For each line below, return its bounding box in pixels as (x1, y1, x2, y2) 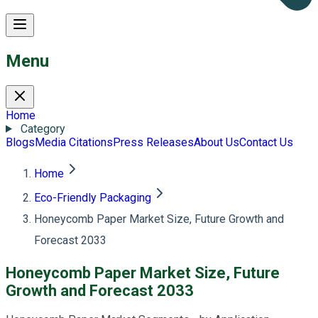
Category (20, 121, 65, 136)
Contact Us (239, 135, 293, 149)
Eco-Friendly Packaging (34, 190, 151, 204)
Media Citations (35, 135, 113, 149)
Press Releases (113, 135, 194, 149)
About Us (194, 135, 239, 149)
